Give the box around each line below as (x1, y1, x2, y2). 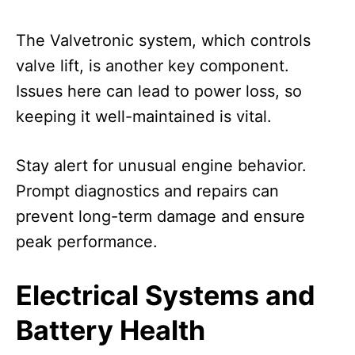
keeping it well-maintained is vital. (16, 107, 272, 127)
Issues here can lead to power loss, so (16, 82, 302, 101)
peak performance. (16, 232, 158, 252)
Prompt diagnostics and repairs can (16, 181, 279, 201)
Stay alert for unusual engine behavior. (16, 156, 307, 176)
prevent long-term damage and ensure (16, 207, 305, 227)
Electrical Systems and (16, 279, 315, 312)
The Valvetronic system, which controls (16, 31, 311, 51)
